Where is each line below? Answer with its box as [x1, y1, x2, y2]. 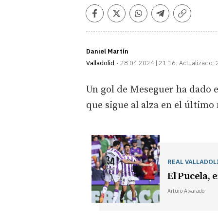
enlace [182, 22, 209, 34]
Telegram [160, 12, 199, 23]
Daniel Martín [86, 47, 128, 55]
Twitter [116, 12, 145, 23]
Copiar [182, 12, 209, 23]
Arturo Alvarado [167, 187, 204, 195]
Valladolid [86, 58, 114, 67]
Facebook [94, 12, 132, 23]
